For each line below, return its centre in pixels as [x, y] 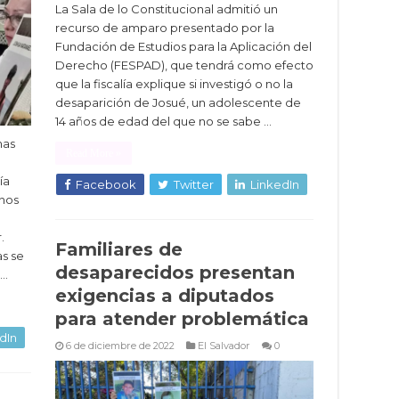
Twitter [194, 185]
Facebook [106, 185]
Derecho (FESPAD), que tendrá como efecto [184, 65]
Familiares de [119, 249]
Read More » [94, 154]
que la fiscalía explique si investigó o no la [174, 84]
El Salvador [224, 346]
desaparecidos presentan [175, 273]
